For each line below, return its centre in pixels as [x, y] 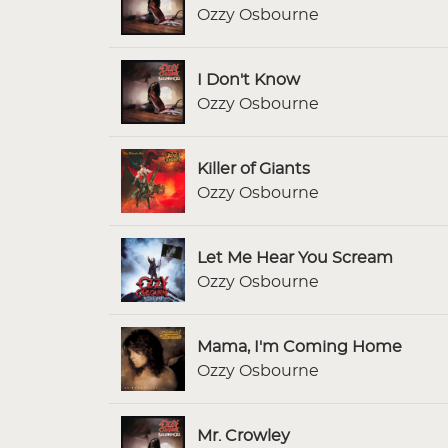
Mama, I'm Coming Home [299, 346]
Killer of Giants [253, 168]
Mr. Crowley [243, 435]
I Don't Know [248, 79]
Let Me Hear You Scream [295, 257]
